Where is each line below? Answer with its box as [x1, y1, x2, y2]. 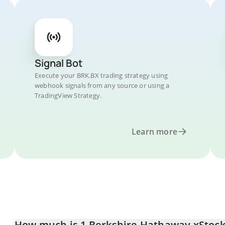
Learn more [132, 126, 177, 137]
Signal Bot [35, 56, 82, 70]
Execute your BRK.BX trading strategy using [35, 71, 168, 80]
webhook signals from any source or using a [35, 81, 170, 90]
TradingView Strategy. [35, 91, 102, 100]
